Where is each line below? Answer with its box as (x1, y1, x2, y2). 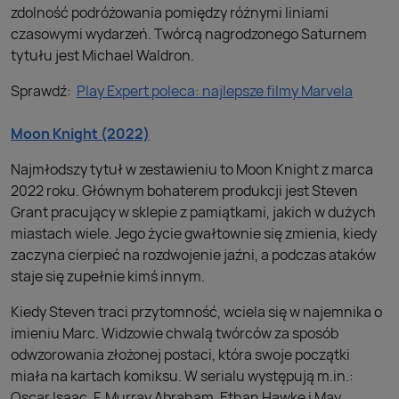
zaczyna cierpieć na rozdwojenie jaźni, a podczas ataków (11, 245, 376, 265)
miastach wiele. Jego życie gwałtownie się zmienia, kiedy (11, 224, 377, 243)
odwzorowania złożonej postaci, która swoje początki (11, 345, 350, 364)
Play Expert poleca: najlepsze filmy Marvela (77, 81, 353, 101)
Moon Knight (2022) (11, 124, 150, 143)
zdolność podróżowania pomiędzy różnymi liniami (11, 3, 329, 22)
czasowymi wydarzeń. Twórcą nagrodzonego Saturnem (11, 24, 367, 44)
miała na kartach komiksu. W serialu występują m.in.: (11, 366, 354, 386)
